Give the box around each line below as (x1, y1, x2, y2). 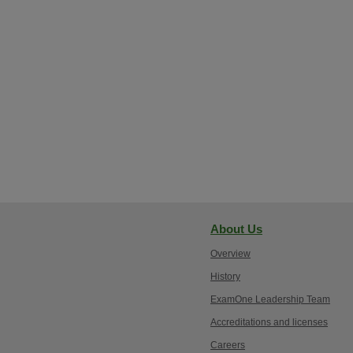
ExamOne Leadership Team (210, 294, 330, 305)
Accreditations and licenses (210, 317, 328, 328)
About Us (210, 222, 262, 236)
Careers (210, 340, 245, 351)
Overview (210, 248, 251, 259)
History (210, 271, 240, 282)
